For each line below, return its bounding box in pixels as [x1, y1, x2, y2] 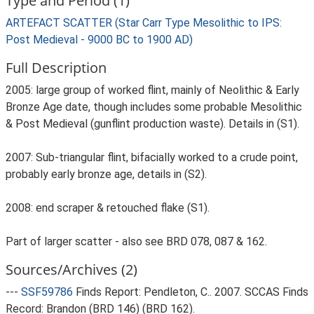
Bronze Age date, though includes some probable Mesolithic [6, 100, 302, 114]
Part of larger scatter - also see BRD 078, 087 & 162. [6, 235, 267, 248]
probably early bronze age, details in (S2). [6, 168, 207, 181]
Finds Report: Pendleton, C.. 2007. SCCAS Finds [76, 285, 308, 299]
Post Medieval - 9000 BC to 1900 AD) [6, 33, 193, 46]
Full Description [6, 58, 107, 77]
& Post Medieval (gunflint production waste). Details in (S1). [6, 117, 299, 130]
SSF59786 [21, 285, 73, 299]
